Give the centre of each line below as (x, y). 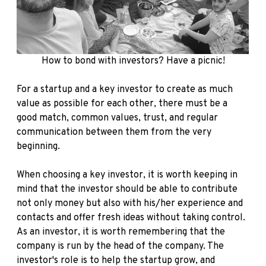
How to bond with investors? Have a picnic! (133, 61)
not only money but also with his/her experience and (130, 204)
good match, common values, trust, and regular (117, 118)
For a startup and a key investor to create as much (125, 90)
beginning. (38, 147)
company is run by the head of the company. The (120, 247)
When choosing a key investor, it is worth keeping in (127, 175)
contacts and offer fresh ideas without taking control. (131, 218)
